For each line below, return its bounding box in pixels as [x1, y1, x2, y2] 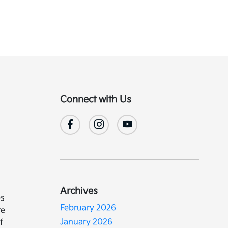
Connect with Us [60, 94, 132, 105]
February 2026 [60, 203, 117, 213]
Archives [60, 186, 98, 196]
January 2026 [60, 217, 113, 227]
